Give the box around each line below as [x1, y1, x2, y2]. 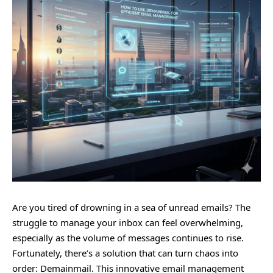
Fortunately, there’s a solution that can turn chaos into [12, 247, 238, 259]
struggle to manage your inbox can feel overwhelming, [12, 216, 243, 229]
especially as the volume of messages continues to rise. [12, 232, 244, 244]
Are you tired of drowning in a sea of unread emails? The [12, 201, 250, 213]
